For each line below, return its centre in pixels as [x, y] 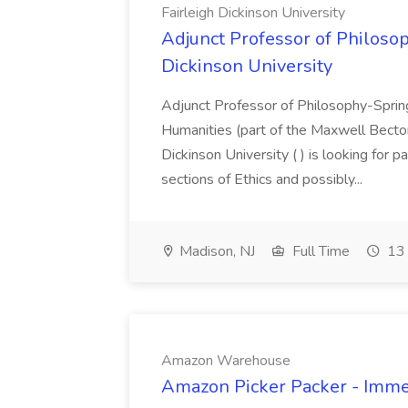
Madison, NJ [215, 251]
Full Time [319, 251]
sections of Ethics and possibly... [264, 179]
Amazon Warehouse [226, 361]
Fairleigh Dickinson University [253, 13]
